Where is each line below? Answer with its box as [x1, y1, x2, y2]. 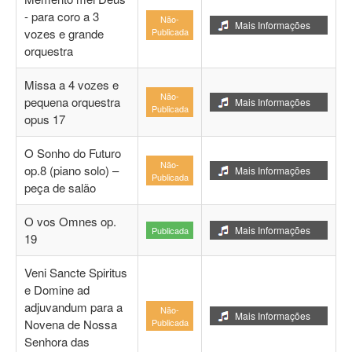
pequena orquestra [24, 93, 120, 111]
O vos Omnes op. [24, 213, 116, 230]
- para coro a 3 [24, 8, 99, 25]
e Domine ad [24, 281, 90, 299]
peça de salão [24, 179, 96, 196]
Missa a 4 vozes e [24, 76, 119, 93]
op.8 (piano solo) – [24, 162, 119, 179]
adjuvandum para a [24, 299, 123, 316]
